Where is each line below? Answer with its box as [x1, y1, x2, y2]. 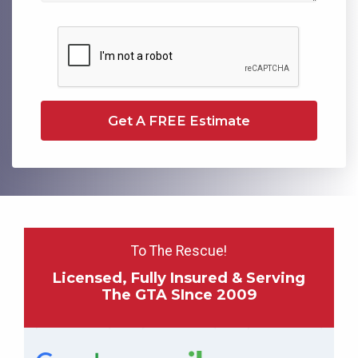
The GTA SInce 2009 [101, 284, 257, 304]
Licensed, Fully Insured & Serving [53, 268, 305, 287]
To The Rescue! [131, 242, 227, 259]
